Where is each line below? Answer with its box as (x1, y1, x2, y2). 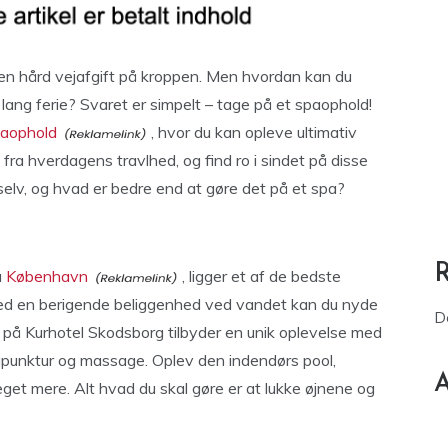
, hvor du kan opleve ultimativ (151, 122, 357, 142)
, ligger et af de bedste (182, 266, 341, 286)
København (6, 266, 88, 286)
